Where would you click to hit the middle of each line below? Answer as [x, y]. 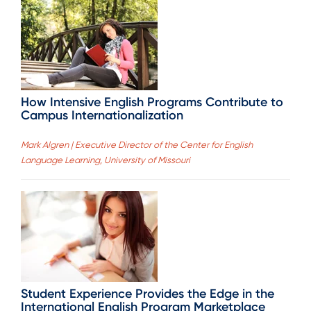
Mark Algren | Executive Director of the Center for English [137, 145]
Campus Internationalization [102, 115]
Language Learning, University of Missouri [106, 160]
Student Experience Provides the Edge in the [148, 294]
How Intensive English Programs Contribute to [152, 102]
